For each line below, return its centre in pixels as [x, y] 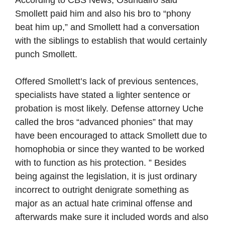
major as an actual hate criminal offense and [104, 203]
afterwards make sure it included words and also [112, 217]
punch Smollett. [46, 54]
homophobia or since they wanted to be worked [110, 149]
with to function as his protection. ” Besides [101, 163]
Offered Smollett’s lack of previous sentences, [107, 81]
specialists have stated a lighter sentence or [103, 95]
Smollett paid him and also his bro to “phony [103, 14]
